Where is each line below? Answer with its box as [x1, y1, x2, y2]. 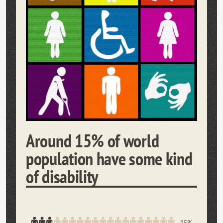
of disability [26, 164, 99, 188]
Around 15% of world [26, 128, 159, 152]
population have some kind [26, 146, 193, 170]
